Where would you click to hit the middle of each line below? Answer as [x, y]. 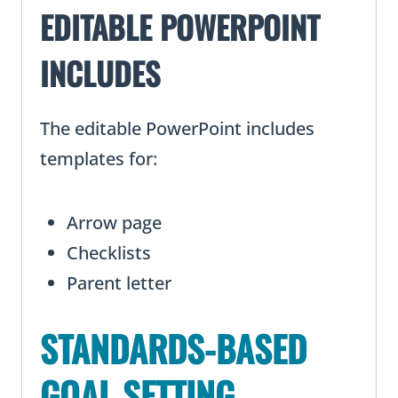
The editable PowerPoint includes [177, 129]
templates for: [99, 159]
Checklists [109, 253]
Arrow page [114, 223]
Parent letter [119, 283]
